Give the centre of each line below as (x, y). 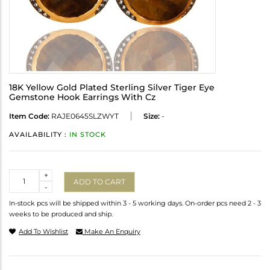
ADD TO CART (99, 181)
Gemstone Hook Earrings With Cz (82, 97)
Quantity (25, 175)
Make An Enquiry (111, 232)
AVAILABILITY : (39, 135)
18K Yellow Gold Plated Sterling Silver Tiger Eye (112, 88)
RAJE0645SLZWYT (84, 116)
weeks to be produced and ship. (61, 214)
